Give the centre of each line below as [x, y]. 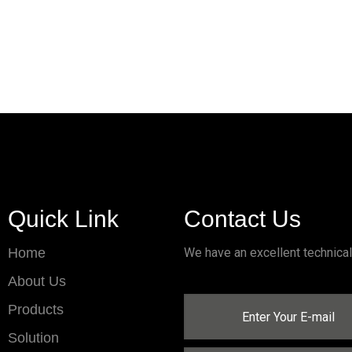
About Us [37, 281]
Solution [33, 338]
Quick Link [63, 219]
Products [36, 310]
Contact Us [242, 219]
